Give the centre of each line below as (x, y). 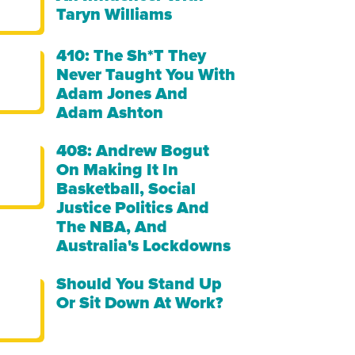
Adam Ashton (110, 113)
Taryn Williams (115, 14)
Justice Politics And (133, 208)
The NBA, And (112, 227)
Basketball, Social (126, 189)
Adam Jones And (122, 94)
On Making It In (118, 170)
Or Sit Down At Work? (140, 303)
